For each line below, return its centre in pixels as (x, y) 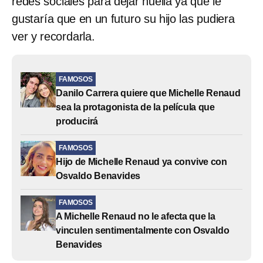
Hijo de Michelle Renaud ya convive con (141, 161)
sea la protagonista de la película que (136, 107)
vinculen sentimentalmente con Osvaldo (143, 230)
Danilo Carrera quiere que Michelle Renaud (148, 93)
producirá (77, 121)
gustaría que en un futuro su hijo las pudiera (123, 18)
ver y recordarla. (53, 36)
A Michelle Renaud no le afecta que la (136, 216)
